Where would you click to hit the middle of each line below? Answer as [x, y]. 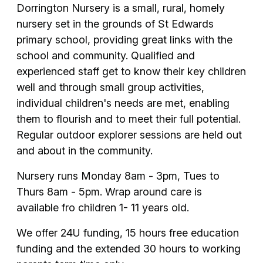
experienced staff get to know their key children [131, 71]
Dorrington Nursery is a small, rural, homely [121, 8]
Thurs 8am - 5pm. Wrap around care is [109, 191]
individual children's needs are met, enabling [123, 103]
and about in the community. [85, 150]
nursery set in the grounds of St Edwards [115, 23]
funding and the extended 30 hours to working [129, 248]
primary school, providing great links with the [124, 39]
